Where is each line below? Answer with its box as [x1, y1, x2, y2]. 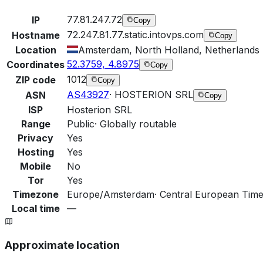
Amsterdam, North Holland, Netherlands [78, 43, 259, 56]
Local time [11, 202, 60, 214]
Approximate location [5, 238, 120, 252]
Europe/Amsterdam [67, 188, 154, 200]
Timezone [12, 188, 59, 200]
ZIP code [15, 73, 56, 86]
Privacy [18, 131, 53, 144]
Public [67, 117, 95, 130]
